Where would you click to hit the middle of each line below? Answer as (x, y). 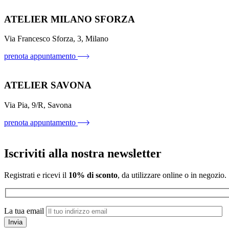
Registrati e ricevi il (36, 175)
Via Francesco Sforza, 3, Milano (56, 39)
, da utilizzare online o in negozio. (172, 175)
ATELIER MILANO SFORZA (70, 19)
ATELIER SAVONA (48, 85)
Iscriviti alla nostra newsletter (83, 153)
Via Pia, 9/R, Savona (38, 105)
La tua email (24, 211)
